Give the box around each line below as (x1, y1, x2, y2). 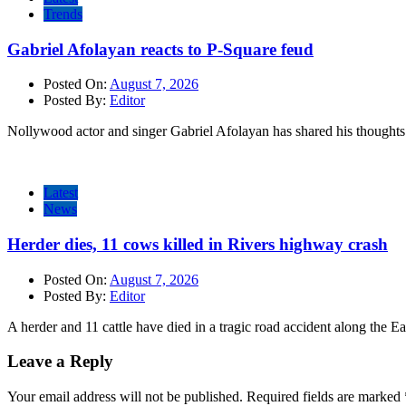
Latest (43, 185, 78, 201)
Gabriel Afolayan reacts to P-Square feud (7, 39, 314, 59)
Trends (43, 5, 82, 22)
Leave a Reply (7, 352, 113, 372)
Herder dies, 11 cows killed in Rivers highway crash (7, 235, 388, 254)
